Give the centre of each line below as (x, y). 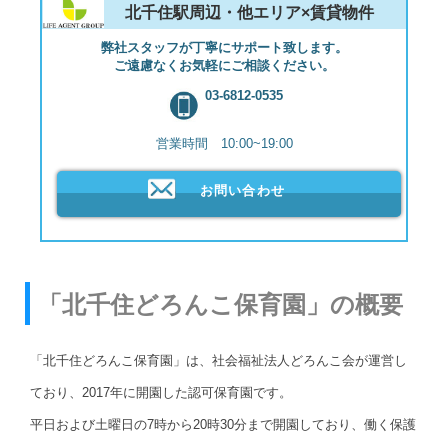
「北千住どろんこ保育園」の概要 (220, 305)
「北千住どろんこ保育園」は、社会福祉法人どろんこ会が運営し (218, 361)
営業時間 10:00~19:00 (224, 144)
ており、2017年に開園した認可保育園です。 (161, 393)
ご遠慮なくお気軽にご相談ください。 (224, 66)
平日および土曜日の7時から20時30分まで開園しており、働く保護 (223, 425)
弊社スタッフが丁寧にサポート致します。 (224, 48)
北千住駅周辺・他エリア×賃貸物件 (249, 13)
